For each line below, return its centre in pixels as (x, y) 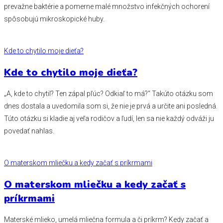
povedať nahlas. (29, 131)
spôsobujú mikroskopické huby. (54, 19)
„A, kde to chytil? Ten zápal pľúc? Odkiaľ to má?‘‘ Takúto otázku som (109, 94)
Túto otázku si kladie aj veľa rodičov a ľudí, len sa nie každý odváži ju (109, 119)
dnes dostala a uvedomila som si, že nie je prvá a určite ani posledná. (111, 106)
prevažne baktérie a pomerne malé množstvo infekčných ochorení (107, 6)
